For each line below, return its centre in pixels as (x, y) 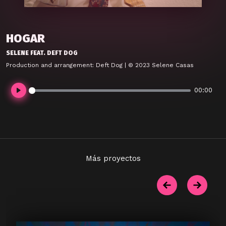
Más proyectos (113, 158)
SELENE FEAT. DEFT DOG (42, 53)
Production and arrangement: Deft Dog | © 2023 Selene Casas (100, 65)
